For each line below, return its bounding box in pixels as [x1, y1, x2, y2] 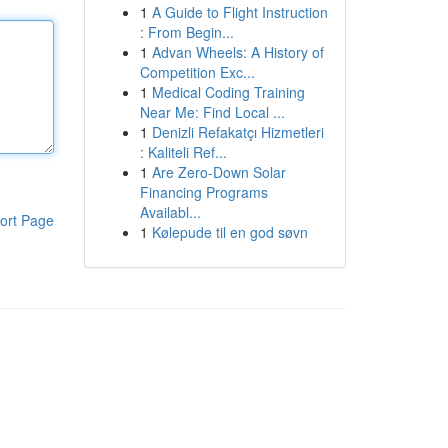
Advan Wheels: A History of [151, 42, 324, 62]
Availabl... [139, 202, 201, 222]
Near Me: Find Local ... [139, 102, 285, 122]
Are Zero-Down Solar [151, 162, 286, 182]
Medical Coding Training [151, 82, 305, 102]
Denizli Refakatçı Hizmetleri [151, 122, 324, 142]
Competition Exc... [139, 62, 255, 82]
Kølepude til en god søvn [151, 222, 308, 242]
